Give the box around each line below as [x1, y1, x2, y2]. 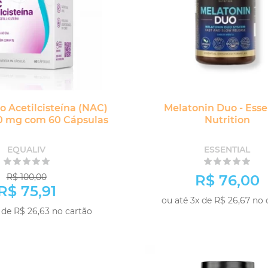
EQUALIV [7, 144, 46, 155]
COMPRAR [42, 220, 100, 233]
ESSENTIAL [204, 144, 251, 155]
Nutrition [204, 114, 250, 126]
